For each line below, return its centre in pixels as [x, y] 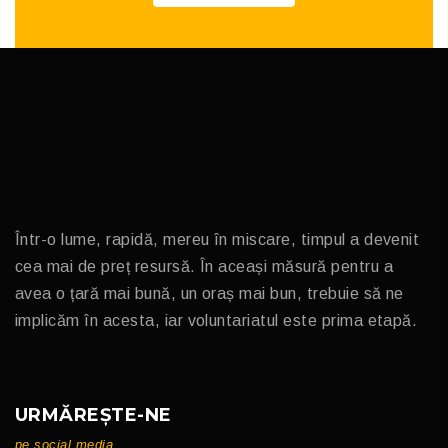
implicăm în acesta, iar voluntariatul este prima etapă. [216, 320]
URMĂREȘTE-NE [93, 414]
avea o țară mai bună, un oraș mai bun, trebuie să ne [209, 293]
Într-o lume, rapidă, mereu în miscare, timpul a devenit [217, 239]
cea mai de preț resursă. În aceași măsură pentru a [204, 266]
